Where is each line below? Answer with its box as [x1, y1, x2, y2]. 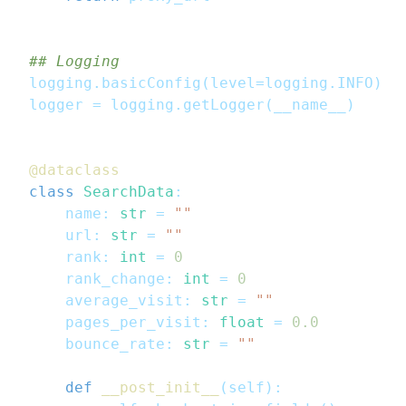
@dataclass [29, 161, 120, 179]
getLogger [183, 96, 265, 114]
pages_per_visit [29, 314, 201, 332]
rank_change [29, 270, 165, 288]
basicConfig [101, 74, 201, 92]
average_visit [29, 292, 183, 310]
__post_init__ [101, 379, 219, 397]
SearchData [83, 183, 174, 201]
